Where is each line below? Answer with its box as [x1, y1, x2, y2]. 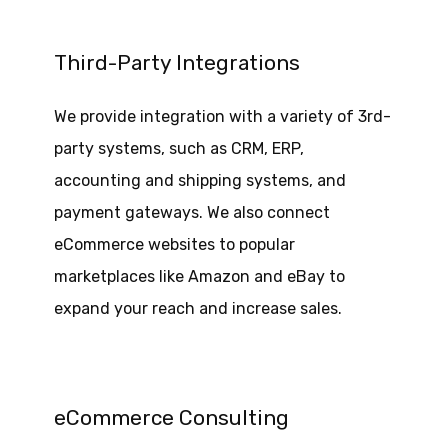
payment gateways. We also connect [53, 203, 330, 223]
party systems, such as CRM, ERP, [53, 139, 304, 159]
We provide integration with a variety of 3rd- [53, 107, 391, 127]
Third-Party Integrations [53, 50, 300, 76]
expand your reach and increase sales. [53, 299, 342, 319]
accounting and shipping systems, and [53, 171, 346, 191]
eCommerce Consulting [53, 405, 289, 431]
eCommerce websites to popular [53, 235, 295, 255]
